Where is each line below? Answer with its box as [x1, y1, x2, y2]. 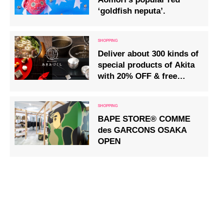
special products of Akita [98, 60, 195, 70]
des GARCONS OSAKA [98, 125, 187, 135]
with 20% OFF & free [98, 71, 178, 81]
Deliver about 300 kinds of [98, 49, 199, 58]
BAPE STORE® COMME [98, 114, 191, 124]
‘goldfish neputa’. [98, 6, 166, 16]
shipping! [98, 82, 135, 92]
